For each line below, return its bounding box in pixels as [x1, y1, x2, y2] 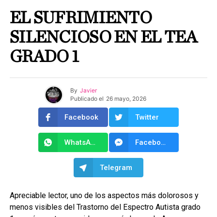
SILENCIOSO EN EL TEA [10, 28, 197, 46]
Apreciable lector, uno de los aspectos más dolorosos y [10, 190, 199, 200]
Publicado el [70, 95, 104, 103]
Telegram [100, 163, 132, 172]
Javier [80, 87, 97, 94]
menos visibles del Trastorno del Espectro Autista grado [10, 202, 201, 212]
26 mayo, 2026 [106, 95, 146, 103]
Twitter [135, 112, 159, 122]
